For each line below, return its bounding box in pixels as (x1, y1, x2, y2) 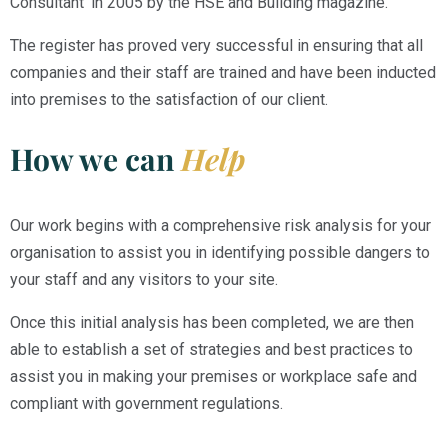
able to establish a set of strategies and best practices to (10, 340, 413, 360)
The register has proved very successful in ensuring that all (10, 36, 423, 56)
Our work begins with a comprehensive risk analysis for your (10, 216, 431, 236)
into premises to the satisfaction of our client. (10, 90, 328, 110)
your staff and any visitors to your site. (10, 270, 278, 290)
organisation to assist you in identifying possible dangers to (10, 243, 430, 263)
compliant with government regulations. (10, 394, 283, 414)
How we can (10, 139, 181, 180)
